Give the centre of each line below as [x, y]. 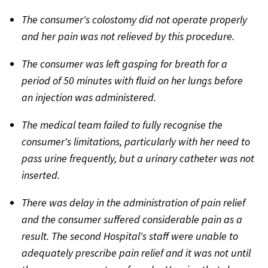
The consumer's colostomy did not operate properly [134, 20]
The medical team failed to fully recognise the [122, 125]
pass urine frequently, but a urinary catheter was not [138, 159]
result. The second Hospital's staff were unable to [130, 236]
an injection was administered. [89, 98]
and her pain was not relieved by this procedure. [128, 36]
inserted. [41, 175]
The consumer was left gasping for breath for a [124, 64]
